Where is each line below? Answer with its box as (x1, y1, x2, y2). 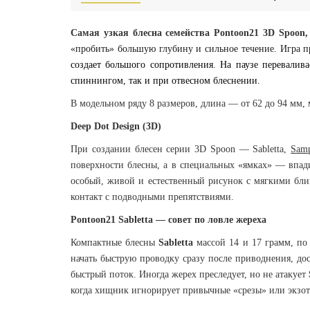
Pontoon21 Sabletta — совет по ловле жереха (71, 215, 266, 226)
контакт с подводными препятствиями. (71, 192, 234, 203)
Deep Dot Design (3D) (71, 121, 161, 132)
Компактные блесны (71, 237, 156, 248)
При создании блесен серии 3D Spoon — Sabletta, (71, 144, 287, 155)
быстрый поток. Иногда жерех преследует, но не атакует (71, 269, 307, 280)
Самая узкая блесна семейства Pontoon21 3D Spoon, (71, 28, 308, 39)
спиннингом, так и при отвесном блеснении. (71, 75, 260, 86)
